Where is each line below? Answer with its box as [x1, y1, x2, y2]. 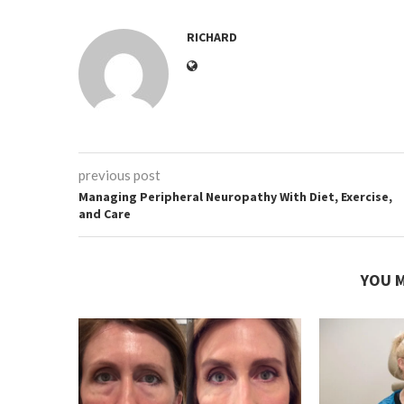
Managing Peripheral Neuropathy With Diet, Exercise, [78, 188, 392, 205]
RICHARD [187, 29, 237, 45]
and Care [78, 206, 131, 222]
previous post [78, 167, 161, 183]
